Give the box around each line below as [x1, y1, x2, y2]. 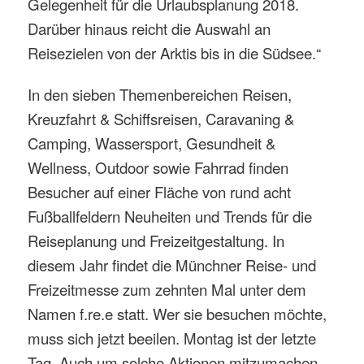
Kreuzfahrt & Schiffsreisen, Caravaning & [28, 108, 295, 130]
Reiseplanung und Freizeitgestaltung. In [28, 230, 285, 252]
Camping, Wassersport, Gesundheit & [28, 132, 276, 154]
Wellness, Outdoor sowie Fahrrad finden [28, 157, 289, 179]
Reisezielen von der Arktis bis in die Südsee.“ [28, 41, 322, 63]
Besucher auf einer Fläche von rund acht [28, 181, 292, 203]
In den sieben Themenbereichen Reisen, [28, 84, 292, 106]
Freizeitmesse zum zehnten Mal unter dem [28, 279, 307, 301]
